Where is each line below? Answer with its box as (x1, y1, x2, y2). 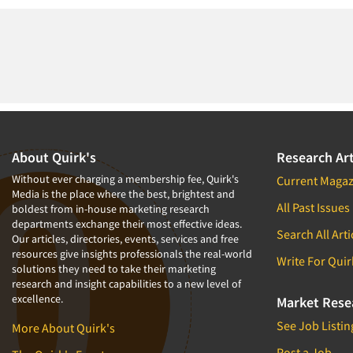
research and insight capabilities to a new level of (12, 277, 241, 291)
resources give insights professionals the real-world (12, 247, 252, 261)
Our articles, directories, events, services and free (12, 232, 239, 246)
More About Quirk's (12, 320, 115, 336)
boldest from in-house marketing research (12, 202, 210, 216)
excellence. (12, 292, 63, 306)
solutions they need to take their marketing (12, 262, 216, 276)
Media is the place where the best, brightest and (12, 187, 235, 201)
